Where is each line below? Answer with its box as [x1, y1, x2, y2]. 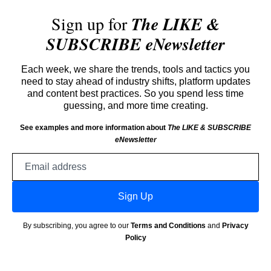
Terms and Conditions [130, 221, 206, 230]
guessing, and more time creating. [63, 100, 208, 111]
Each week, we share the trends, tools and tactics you [21, 64, 250, 75]
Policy [125, 233, 146, 243]
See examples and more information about [20, 123, 168, 132]
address [134, 165, 169, 176]
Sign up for [51, 12, 131, 36]
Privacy [221, 221, 249, 230]
